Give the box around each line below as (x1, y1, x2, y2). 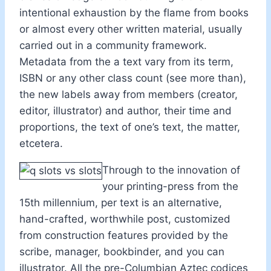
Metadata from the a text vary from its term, (19, 55, 233, 68)
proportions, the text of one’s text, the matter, (19, 120, 240, 133)
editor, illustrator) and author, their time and (19, 104, 232, 117)
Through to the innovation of (102, 163, 240, 176)
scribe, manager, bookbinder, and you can (19, 245, 224, 258)
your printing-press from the (102, 180, 238, 192)
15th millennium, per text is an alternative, (19, 196, 222, 209)
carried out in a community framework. (19, 39, 207, 51)
